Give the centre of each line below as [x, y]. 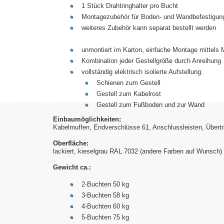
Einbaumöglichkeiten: [87, 119]
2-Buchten [97, 184]
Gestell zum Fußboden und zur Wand [150, 105]
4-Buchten [97, 206]
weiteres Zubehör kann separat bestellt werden [150, 28]
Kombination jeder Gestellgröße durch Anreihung [151, 61]
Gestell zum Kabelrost [129, 94]
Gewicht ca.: [72, 167]
